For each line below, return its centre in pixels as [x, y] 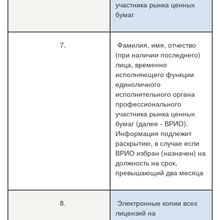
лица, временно [141, 64]
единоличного [138, 84]
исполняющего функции [155, 74]
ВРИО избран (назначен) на [161, 153]
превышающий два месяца [159, 172]
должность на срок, [146, 163]
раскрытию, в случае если [157, 143]
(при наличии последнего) [158, 55]
